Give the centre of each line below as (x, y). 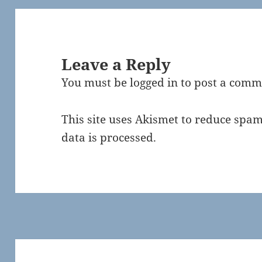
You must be (96, 82)
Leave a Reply (116, 64)
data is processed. (109, 137)
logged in (154, 82)
